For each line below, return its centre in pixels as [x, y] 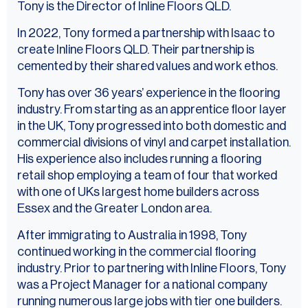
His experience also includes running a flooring [140, 159]
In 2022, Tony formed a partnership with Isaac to [146, 33]
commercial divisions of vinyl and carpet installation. [154, 143]
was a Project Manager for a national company [142, 285]
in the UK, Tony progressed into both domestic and [152, 126]
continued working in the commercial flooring [137, 252]
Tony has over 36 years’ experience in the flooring [149, 93]
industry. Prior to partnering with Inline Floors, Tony [152, 268]
